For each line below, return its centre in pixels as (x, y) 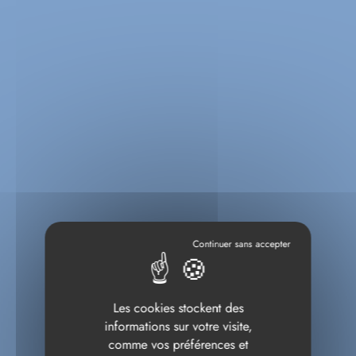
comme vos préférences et (178, 344)
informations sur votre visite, (178, 326)
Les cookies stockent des (178, 308)
